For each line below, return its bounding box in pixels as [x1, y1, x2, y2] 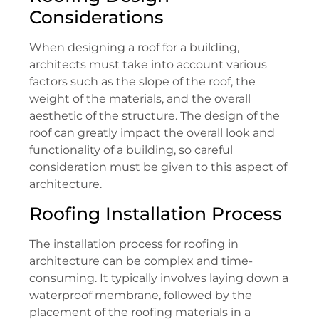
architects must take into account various [29, 57, 267, 71]
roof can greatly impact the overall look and [29, 125, 275, 140]
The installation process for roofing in [29, 236, 239, 251]
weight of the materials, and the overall [29, 91, 251, 105]
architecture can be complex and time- [29, 253, 253, 268]
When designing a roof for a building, [29, 40, 239, 54]
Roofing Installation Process [29, 202, 282, 224]
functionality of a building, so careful [29, 142, 233, 157]
